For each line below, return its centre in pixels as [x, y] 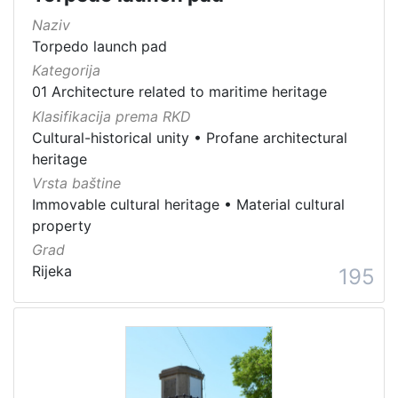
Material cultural [291, 204]
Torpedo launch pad [99, 47]
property [62, 225]
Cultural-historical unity [111, 137]
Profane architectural [277, 137]
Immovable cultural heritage [126, 204]
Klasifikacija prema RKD [111, 116]
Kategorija [66, 71]
